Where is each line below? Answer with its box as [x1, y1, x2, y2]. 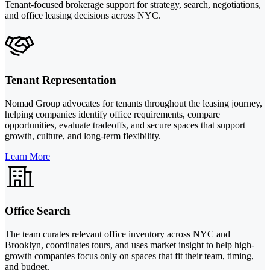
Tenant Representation [5, 74, 116, 86]
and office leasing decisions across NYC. [5, 10, 161, 21]
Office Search [5, 204, 71, 218]
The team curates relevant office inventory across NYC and [5, 229, 230, 240]
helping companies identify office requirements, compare [5, 108, 220, 119]
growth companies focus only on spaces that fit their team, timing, [5, 251, 254, 262]
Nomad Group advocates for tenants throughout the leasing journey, [5, 98, 262, 108]
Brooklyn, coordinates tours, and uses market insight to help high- [5, 240, 254, 251]
